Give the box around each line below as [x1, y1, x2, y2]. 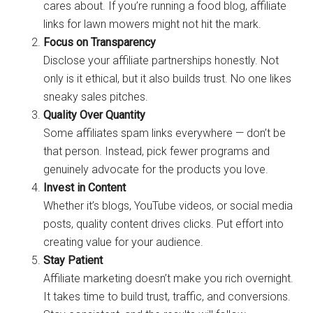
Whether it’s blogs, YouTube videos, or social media [43, 199, 293, 212]
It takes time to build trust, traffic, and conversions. [43, 290, 291, 303]
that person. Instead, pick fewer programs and [43, 145, 270, 158]
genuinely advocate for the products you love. [43, 163, 269, 176]
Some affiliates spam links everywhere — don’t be [43, 126, 286, 140]
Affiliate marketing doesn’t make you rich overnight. [43, 272, 294, 285]
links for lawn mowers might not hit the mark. [43, 17, 262, 31]
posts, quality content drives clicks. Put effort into [43, 217, 284, 231]
